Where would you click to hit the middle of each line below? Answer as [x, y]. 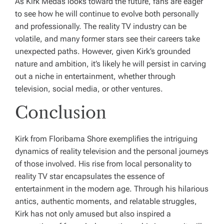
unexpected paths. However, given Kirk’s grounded [103, 51]
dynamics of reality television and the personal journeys [112, 151]
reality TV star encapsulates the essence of [90, 176]
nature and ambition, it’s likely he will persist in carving [110, 64]
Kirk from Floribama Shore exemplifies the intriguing [106, 139]
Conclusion [61, 113]
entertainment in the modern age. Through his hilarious [112, 189]
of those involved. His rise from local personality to [103, 164]
